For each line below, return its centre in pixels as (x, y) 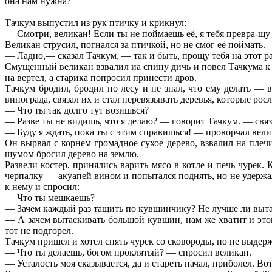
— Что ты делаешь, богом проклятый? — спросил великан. (128, 252)
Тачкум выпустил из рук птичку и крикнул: (96, 22)
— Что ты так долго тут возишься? (77, 110)
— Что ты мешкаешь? (50, 197)
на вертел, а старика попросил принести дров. (101, 77)
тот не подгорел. (39, 230)
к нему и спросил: (42, 186)
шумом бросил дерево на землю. (72, 154)
